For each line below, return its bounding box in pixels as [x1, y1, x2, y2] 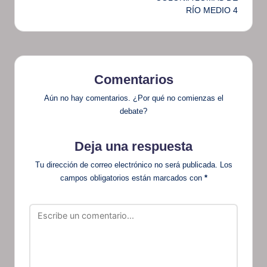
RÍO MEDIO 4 [186, 5, 238, 15]
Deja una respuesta [74, 139, 193, 154]
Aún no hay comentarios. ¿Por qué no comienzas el [44, 94, 223, 103]
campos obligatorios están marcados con [60, 173, 204, 182]
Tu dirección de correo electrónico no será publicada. [35, 160, 218, 169]
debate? [120, 107, 147, 116]
